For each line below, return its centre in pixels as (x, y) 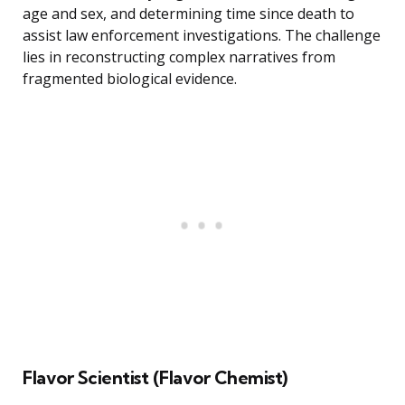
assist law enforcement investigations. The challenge (202, 36)
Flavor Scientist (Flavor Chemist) (155, 378)
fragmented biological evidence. (130, 79)
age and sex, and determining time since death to (188, 14)
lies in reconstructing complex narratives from (179, 57)
